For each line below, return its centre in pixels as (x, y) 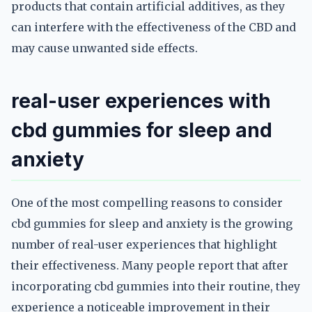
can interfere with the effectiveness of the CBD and (154, 27)
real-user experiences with (141, 101)
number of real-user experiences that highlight (144, 244)
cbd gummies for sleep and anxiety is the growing (152, 224)
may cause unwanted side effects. (104, 48)
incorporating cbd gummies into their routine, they (156, 286)
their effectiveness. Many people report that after (150, 265)
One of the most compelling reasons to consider (147, 203)
